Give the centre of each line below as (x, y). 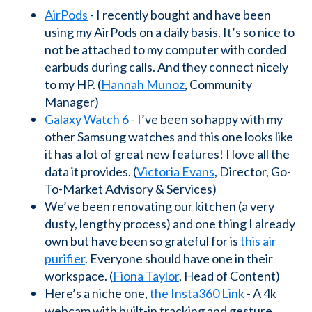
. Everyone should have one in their (179, 258)
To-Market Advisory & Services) (131, 188)
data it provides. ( (91, 171)
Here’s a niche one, (97, 293)
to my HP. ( (73, 84)
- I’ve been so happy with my (206, 119)
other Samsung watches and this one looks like (169, 136)
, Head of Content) (229, 275)
